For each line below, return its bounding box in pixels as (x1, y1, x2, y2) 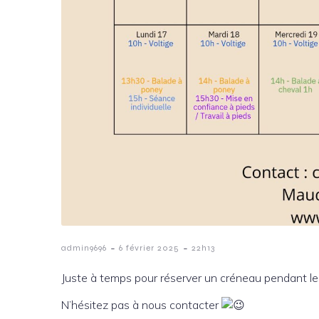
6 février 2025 (119, 243, 179, 253)
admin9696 (61, 243, 107, 253)
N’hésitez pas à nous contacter (61, 298, 221, 312)
